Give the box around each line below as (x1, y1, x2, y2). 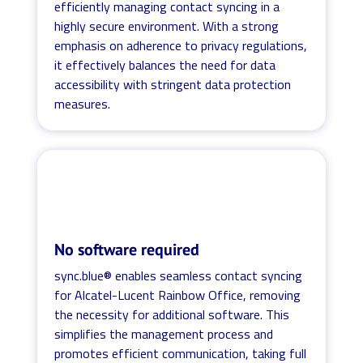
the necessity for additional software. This (54, 304, 290, 324)
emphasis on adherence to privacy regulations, (54, 35, 308, 55)
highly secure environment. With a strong (54, 15, 280, 36)
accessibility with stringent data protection (54, 74, 292, 94)
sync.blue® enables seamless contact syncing (54, 265, 303, 285)
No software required (54, 238, 200, 260)
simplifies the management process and (54, 323, 274, 344)
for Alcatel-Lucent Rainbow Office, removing (54, 284, 301, 305)
